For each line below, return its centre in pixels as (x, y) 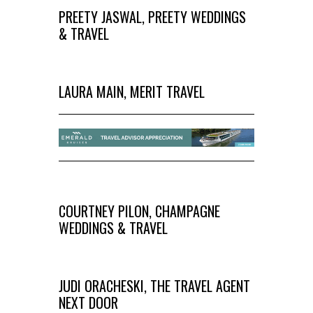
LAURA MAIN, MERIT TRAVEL (132, 92)
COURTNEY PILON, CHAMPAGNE (139, 211)
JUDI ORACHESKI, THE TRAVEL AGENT (154, 286)
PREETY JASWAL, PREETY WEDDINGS (152, 17)
